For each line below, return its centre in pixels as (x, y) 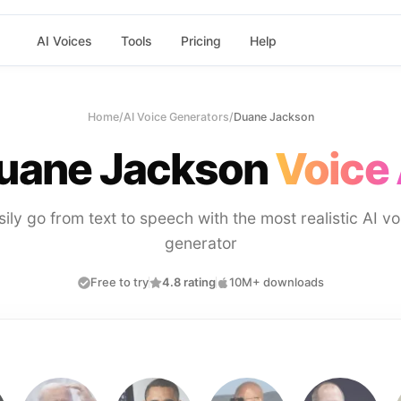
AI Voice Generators (176, 117)
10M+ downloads (276, 282)
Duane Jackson (273, 117)
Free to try (119, 282)
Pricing (200, 40)
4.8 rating (188, 282)
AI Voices (64, 40)
